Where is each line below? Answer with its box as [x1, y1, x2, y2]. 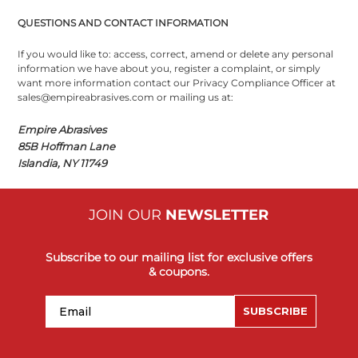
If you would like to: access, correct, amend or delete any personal [18, 47, 334, 60]
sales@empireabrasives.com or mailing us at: [18, 90, 234, 103]
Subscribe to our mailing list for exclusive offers [45, 249, 312, 265]
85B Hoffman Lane [18, 139, 116, 153]
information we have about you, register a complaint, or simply [18, 62, 321, 74]
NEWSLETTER [165, 205, 269, 224]
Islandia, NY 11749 [18, 156, 108, 169]
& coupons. [148, 264, 209, 279]
